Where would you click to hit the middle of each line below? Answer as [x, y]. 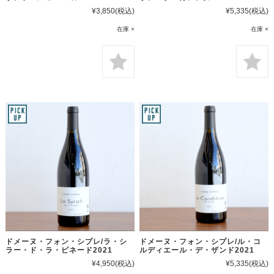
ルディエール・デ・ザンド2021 [197, 250]
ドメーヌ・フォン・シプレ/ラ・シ [66, 241]
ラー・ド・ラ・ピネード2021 [59, 250]
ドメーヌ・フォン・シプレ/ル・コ [201, 241]
